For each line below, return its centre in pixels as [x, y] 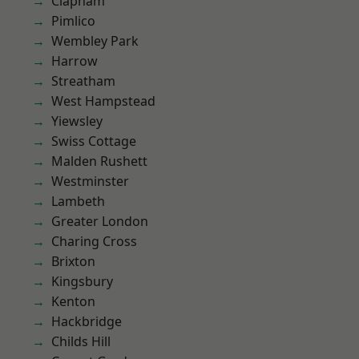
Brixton [73, 261]
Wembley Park [95, 41]
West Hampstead [103, 101]
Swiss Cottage [94, 141]
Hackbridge [87, 321]
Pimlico [73, 21]
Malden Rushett [99, 161]
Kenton [73, 301]
